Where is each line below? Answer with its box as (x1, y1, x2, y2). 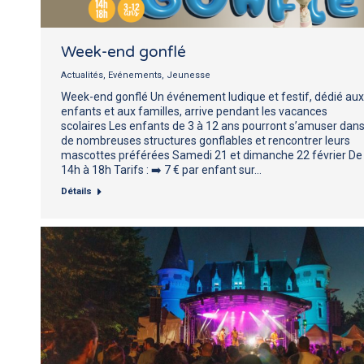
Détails (61, 185, 92, 197)
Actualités (61, 69, 103, 80)
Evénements (108, 69, 162, 80)
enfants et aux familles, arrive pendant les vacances (61, 104, 327, 118)
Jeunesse (167, 69, 210, 80)
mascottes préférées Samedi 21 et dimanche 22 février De (61, 148, 362, 162)
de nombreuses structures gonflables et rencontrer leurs (61, 133, 350, 147)
